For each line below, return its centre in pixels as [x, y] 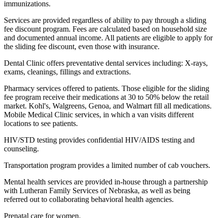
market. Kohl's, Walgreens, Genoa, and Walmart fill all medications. [108, 106]
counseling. [21, 148]
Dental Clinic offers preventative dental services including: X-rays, [106, 63]
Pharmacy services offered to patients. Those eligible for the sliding [107, 88]
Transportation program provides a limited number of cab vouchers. [107, 165]
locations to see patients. [41, 123]
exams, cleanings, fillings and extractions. [67, 72]
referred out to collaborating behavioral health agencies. [89, 199]
